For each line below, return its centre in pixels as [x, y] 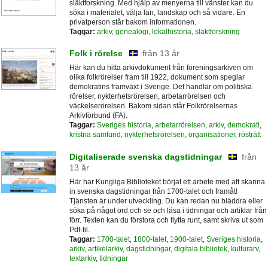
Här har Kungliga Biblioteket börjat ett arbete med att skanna [167, 182]
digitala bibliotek [200, 249]
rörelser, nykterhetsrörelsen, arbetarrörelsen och [147, 97]
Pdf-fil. [79, 229]
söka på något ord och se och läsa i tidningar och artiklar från [168, 210]
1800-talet [150, 239]
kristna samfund [95, 135]
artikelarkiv [105, 249]
